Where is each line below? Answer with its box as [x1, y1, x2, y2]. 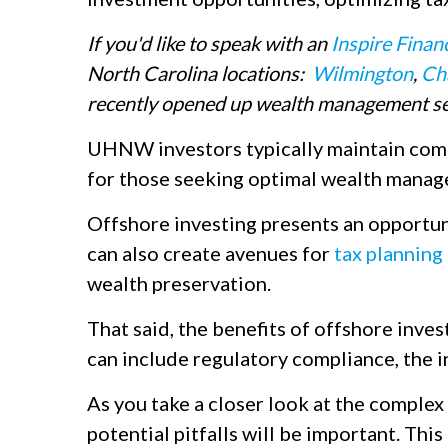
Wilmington [312, 61, 413, 85]
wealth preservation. [87, 271, 271, 295]
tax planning [334, 241, 443, 265]
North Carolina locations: [87, 61, 312, 85]
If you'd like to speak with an [87, 31, 331, 55]
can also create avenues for [87, 241, 334, 265]
